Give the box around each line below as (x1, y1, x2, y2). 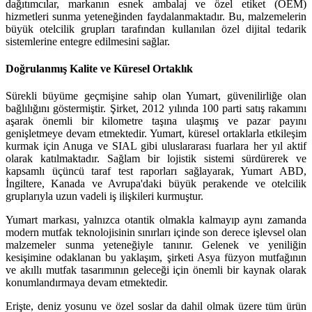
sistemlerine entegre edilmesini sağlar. (6, 35, 170, 47)
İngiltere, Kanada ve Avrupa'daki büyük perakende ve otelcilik (6, 178, 306, 190)
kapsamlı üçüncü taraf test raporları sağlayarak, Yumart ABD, (6, 165, 306, 178)
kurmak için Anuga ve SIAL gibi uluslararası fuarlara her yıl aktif (6, 140, 306, 153)
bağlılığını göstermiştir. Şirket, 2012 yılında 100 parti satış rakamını (6, 102, 306, 115)
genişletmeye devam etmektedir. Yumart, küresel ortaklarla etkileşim (6, 127, 306, 140)
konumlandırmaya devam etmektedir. (6, 276, 168, 289)
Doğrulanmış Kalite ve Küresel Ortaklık (6, 63, 193, 75)
